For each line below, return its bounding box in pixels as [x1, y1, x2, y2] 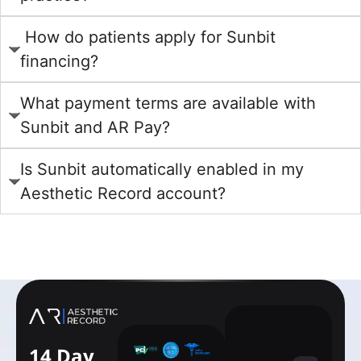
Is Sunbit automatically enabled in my [20, 160, 304, 180]
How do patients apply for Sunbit [20, 27, 276, 48]
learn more [157, 225, 216, 240]
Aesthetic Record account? [20, 184, 226, 204]
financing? [20, 52, 98, 72]
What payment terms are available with [20, 93, 316, 114]
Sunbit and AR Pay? [20, 118, 170, 138]
